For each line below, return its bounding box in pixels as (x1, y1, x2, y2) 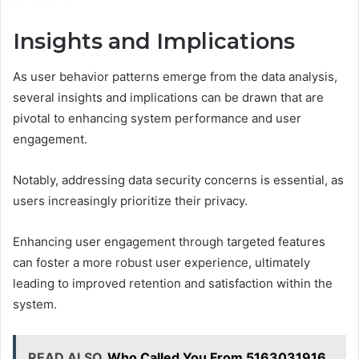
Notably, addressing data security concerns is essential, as (13, 172, 344, 188)
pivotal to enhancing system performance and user (13, 111, 301, 127)
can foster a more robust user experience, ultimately (13, 255, 310, 271)
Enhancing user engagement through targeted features (13, 234, 325, 250)
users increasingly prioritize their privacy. (13, 193, 248, 209)
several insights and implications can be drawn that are (13, 90, 324, 106)
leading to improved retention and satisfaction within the (13, 276, 333, 292)
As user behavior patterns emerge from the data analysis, (13, 69, 337, 85)
